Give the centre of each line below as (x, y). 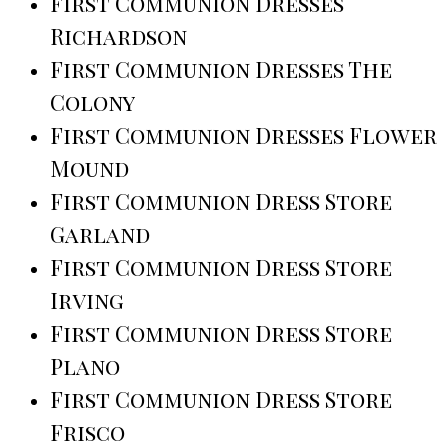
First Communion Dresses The (221, 69)
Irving (87, 300)
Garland (100, 234)
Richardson (118, 36)
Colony (92, 102)
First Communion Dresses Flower (243, 135)
